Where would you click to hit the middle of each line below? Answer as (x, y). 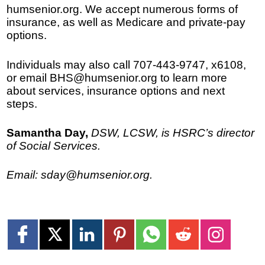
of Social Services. (54, 146)
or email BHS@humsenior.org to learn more (117, 77)
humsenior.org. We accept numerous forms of (122, 9)
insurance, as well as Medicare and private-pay (126, 22)
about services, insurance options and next (116, 91)
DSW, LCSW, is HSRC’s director (173, 132)
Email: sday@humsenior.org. (80, 174)
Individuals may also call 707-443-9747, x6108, (127, 64)
